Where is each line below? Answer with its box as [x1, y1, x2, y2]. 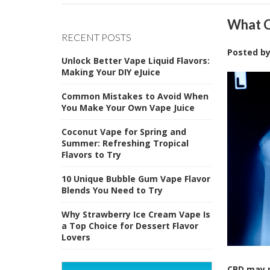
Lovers [61, 231, 90, 243]
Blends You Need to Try [61, 184, 163, 196]
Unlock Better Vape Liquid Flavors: [61, 54, 210, 66]
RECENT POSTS [61, 31, 131, 43]
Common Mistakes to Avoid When [61, 90, 209, 102]
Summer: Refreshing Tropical [61, 137, 189, 149]
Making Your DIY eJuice [61, 66, 160, 78]
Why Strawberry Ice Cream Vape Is [61, 208, 210, 220]
